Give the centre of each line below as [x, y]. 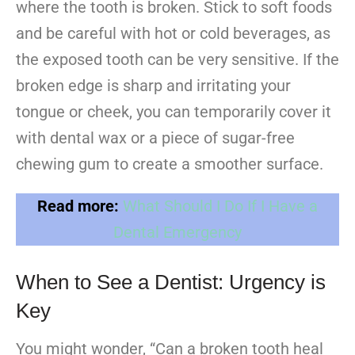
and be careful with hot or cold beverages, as [173, 34]
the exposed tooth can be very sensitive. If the [177, 60]
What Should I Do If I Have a [220, 206]
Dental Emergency [177, 233]
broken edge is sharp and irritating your [153, 86]
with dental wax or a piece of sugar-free [155, 138]
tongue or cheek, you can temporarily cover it [174, 112]
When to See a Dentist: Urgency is [171, 282]
